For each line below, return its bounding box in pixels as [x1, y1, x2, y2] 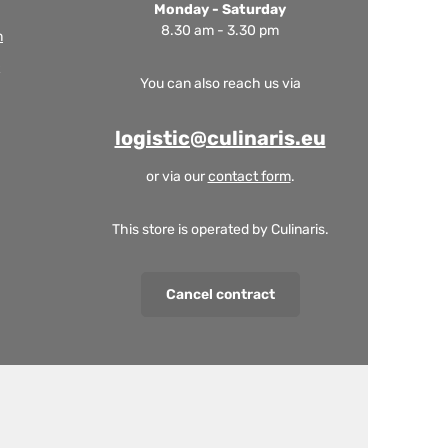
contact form [207, 168, 291, 185]
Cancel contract [165, 286, 275, 303]
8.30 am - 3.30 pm [161, 22, 279, 39]
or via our [145, 168, 208, 185]
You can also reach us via [139, 75, 301, 92]
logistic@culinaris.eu [114, 126, 326, 150]
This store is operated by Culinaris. [111, 221, 329, 238]
